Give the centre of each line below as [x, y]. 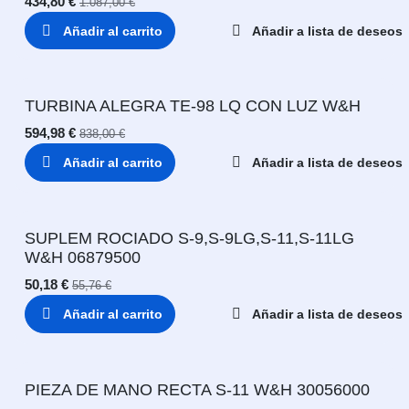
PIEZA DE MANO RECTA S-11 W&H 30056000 [197, 389]
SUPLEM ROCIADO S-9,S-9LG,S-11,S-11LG [189, 238]
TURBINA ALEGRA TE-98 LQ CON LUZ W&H [193, 106]
